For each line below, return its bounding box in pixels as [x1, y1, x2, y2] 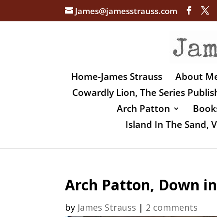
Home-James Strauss [71, 70, 162, 83]
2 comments [146, 201, 198, 213]
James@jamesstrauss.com [75, 5, 178, 16]
